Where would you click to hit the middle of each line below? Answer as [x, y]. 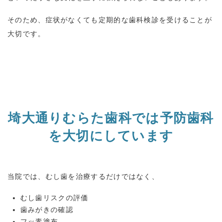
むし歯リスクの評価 [54, 197]
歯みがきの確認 [47, 209]
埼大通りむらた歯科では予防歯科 [111, 118]
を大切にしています [111, 136]
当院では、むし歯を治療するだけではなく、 [83, 176]
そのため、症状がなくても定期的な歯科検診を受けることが [110, 20]
